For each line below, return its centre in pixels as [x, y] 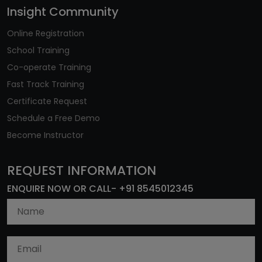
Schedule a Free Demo [54, 118]
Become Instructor [45, 135]
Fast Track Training [46, 84]
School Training [38, 50]
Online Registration [46, 33]
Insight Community [63, 11]
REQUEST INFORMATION [82, 170]
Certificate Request [47, 101]
